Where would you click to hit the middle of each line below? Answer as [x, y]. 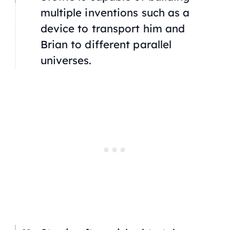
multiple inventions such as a [115, 12]
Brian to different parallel [106, 44]
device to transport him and [113, 28]
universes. [66, 60]
